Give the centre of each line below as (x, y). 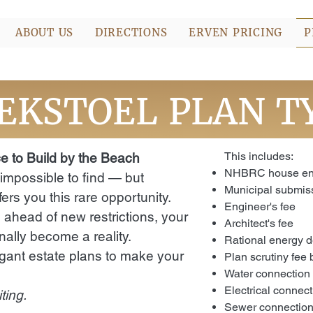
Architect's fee (259, 223)
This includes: (259, 156)
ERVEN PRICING (236, 32)
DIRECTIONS (131, 32)
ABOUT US (45, 32)
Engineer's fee (260, 206)
